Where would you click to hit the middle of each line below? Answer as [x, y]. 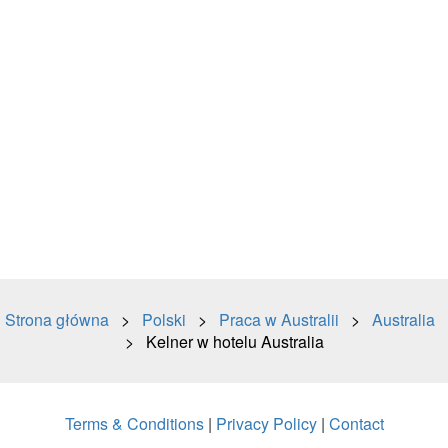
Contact [356, 423]
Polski [164, 319]
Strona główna [57, 319]
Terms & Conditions [134, 423]
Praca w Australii [279, 319]
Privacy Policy [266, 423]
